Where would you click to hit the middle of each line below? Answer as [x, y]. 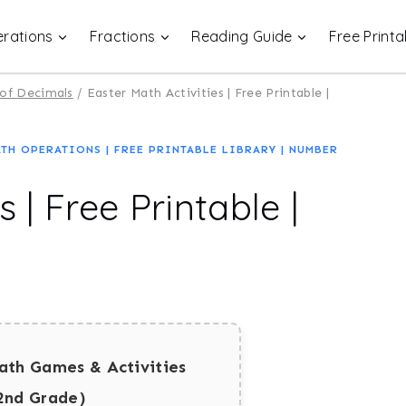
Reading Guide [242, 36]
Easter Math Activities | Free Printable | [208, 93]
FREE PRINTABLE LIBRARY [195, 149]
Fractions [122, 36]
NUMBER [314, 149]
